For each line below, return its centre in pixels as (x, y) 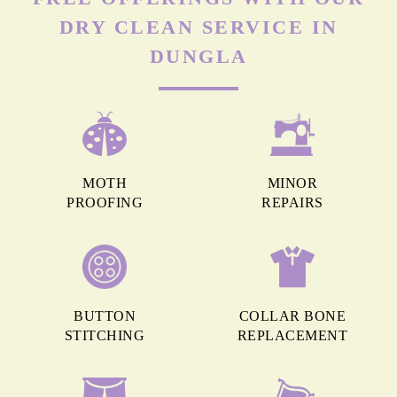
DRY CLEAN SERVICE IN (198, 27)
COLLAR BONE (292, 316)
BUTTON (105, 316)
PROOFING (105, 203)
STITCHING (105, 336)
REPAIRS (292, 203)
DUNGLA (198, 57)
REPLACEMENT (292, 336)
